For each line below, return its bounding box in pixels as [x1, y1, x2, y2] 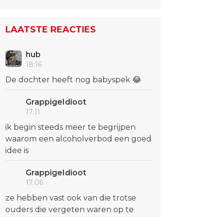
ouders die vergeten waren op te [5, 205, 134, 214]
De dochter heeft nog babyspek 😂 [5, 75, 141, 84]
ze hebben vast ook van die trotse [5, 193, 136, 202]
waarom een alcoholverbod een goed [5, 134, 152, 143]
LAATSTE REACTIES [5, 24, 96, 35]
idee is [5, 146, 29, 155]
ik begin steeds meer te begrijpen [5, 123, 136, 132]
